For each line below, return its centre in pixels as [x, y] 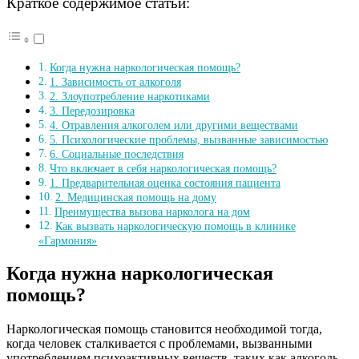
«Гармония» [68, 240]
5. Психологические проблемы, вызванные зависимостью [188, 139]
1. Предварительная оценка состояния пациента [165, 182]
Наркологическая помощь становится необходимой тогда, [164, 329]
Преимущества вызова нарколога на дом [152, 211]
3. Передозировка [92, 110]
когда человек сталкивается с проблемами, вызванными [159, 344]
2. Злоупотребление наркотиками [129, 96]
